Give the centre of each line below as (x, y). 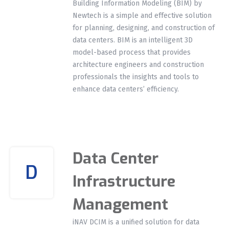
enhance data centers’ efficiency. (126, 89)
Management (121, 204)
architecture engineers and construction (139, 64)
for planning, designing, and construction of (144, 28)
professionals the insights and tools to (136, 77)
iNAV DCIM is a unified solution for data (136, 222)
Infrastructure (124, 181)
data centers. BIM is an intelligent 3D (133, 40)
